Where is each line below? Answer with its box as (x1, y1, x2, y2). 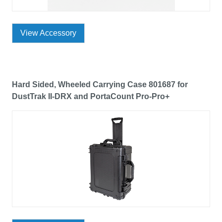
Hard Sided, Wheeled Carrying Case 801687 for (12, 80, 188, 89)
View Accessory (20, 29, 76, 38)
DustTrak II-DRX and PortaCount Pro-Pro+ (12, 92, 169, 101)
